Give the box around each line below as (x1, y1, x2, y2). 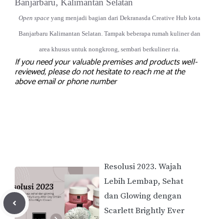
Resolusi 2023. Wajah (104, 161, 181, 172)
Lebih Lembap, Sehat (104, 175, 183, 187)
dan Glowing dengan (104, 190, 181, 201)
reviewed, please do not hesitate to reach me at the (15, 65, 185, 79)
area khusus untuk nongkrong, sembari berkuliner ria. (39, 45, 180, 53)
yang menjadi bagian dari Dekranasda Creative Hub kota (49, 14, 200, 22)
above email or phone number (15, 75, 117, 89)
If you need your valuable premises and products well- (15, 55, 197, 69)
